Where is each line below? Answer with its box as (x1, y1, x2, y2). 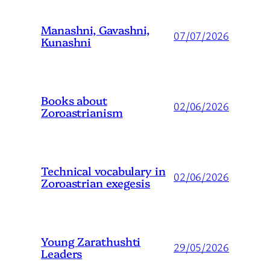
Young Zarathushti (41, 233, 141, 250)
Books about (41, 92, 107, 108)
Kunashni (41, 34, 92, 50)
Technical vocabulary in (41, 163, 166, 179)
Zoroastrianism (41, 104, 123, 121)
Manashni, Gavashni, (41, 22, 150, 38)
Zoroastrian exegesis (41, 175, 150, 191)
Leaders (41, 245, 83, 262)
